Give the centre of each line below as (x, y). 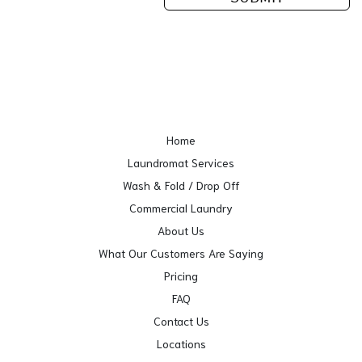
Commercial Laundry (181, 208)
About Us (181, 230)
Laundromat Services (181, 162)
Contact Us (181, 321)
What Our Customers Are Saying (181, 253)
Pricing (181, 276)
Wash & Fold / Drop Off (181, 185)
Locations (181, 343)
